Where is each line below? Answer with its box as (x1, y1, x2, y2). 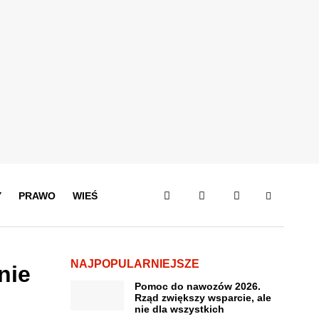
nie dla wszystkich (134, 303, 224, 315)
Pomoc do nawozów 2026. (134, 281, 261, 292)
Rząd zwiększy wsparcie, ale (134, 292, 271, 303)
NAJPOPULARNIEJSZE (70, 258, 199, 270)
